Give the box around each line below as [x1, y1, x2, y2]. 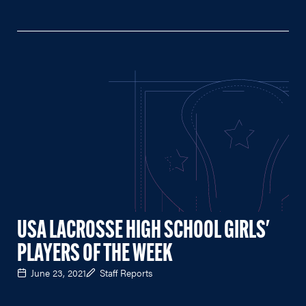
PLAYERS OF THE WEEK [17, 242, 173, 267]
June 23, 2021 [31, 265, 86, 279]
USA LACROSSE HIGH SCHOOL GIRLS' [17, 219, 270, 244]
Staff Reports [100, 265, 152, 279]
